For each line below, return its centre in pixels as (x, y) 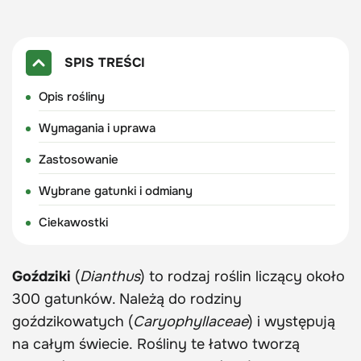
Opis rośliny (71, 97)
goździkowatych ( (73, 322)
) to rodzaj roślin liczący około (243, 277)
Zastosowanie (78, 160)
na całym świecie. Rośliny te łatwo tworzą (156, 344)
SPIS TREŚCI (104, 63)
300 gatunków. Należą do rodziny (127, 299)
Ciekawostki (73, 223)
